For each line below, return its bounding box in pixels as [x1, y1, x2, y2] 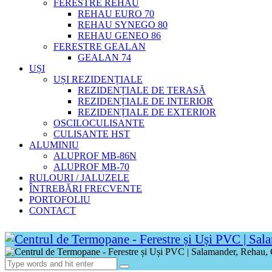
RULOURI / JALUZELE [29, 172, 129, 183]
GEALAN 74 [78, 52, 131, 63]
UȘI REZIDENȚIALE [53, 74, 143, 84]
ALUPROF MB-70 [53, 161, 129, 172]
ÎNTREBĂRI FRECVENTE [29, 183, 142, 194]
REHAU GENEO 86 [78, 30, 161, 41]
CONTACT [29, 205, 76, 216]
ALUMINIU [29, 140, 79, 150]
